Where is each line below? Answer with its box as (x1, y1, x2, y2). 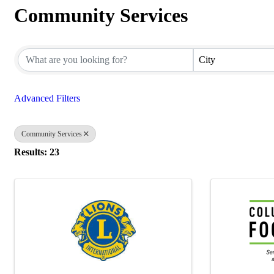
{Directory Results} (13, 26, 174, 48)
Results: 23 (14, 146, 59, 157)
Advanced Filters (14, 93, 80, 103)
